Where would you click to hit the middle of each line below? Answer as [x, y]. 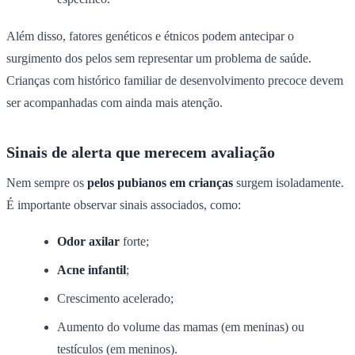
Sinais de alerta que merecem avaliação [141, 153]
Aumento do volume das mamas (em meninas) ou [181, 326]
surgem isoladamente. [288, 183]
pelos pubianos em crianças [160, 183]
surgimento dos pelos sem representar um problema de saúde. [159, 59]
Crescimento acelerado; [115, 298]
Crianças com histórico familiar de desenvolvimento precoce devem [175, 81]
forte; [134, 241]
